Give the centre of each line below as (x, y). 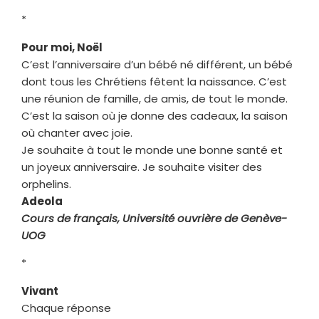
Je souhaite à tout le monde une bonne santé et (152, 150)
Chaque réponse (66, 308)
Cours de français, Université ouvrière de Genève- (154, 218)
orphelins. (46, 184)
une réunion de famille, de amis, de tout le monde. (155, 98)
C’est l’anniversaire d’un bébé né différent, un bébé (157, 64)
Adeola (42, 201)
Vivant (40, 291)
